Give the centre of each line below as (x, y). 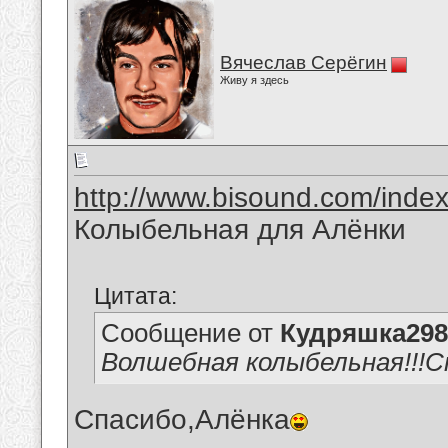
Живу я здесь (254, 80)
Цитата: (135, 296)
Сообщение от (190, 333)
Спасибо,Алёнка (182, 420)
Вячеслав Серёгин (303, 62)
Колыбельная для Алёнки (240, 230)
